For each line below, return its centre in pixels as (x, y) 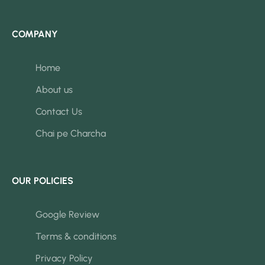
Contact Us (59, 111)
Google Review (67, 214)
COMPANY (35, 34)
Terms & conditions (76, 236)
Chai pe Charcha (71, 133)
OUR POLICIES (43, 180)
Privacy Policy (64, 258)
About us (54, 89)
